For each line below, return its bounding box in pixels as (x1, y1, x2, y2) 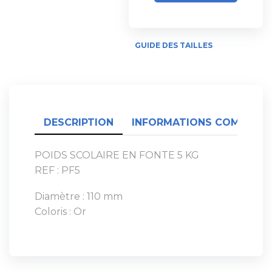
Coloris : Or (35, 206, 86, 218)
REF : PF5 (35, 164, 80, 176)
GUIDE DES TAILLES (135, 40, 213, 50)
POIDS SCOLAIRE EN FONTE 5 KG (35, 149, 199, 161)
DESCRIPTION (44, 116, 114, 128)
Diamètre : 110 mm (35, 191, 123, 203)
